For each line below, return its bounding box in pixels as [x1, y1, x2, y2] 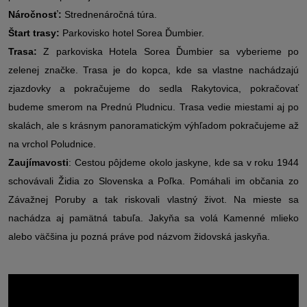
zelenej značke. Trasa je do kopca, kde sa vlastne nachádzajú [8, 64, 299, 75]
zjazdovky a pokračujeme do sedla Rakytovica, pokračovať [8, 82, 299, 94]
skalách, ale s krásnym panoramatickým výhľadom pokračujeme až [8, 119, 299, 131]
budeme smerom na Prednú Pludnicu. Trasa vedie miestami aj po [8, 101, 299, 112]
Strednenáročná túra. [64, 8, 157, 20]
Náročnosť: [8, 8, 64, 20]
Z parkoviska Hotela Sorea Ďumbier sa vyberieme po [43, 45, 299, 57]
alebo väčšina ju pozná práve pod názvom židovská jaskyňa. [8, 230, 273, 242]
